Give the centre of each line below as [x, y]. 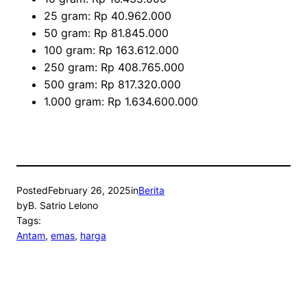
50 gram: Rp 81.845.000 [106, 33]
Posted [32, 191]
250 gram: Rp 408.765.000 [114, 67]
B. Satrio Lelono [63, 206]
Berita [151, 191]
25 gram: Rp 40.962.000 [108, 16]
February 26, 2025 [89, 191]
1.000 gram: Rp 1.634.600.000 [121, 102]
